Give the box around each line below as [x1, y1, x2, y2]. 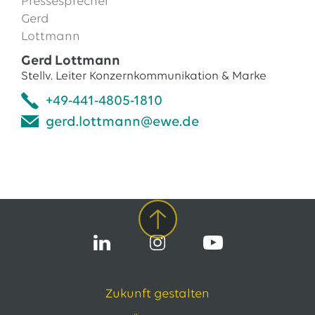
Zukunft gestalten [105, 288, 210, 301]
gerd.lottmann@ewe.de [45, 115, 199, 129]
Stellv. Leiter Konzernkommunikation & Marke [20, 70, 266, 82]
